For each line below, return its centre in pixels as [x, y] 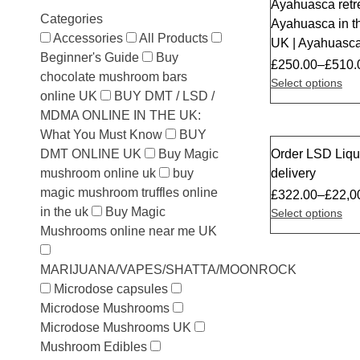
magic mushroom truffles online [129, 192]
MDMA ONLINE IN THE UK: [121, 115]
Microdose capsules [111, 289]
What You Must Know [101, 135]
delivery [293, 173]
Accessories [88, 38]
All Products [174, 38]
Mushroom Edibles [94, 347]
